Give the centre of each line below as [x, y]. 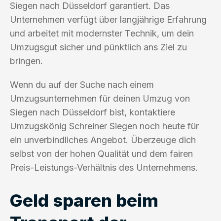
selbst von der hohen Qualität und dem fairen [101, 153]
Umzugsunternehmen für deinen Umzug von [100, 98]
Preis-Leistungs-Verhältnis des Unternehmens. [104, 167]
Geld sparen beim [84, 200]
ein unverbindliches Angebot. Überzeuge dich [103, 140]
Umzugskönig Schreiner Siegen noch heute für [104, 126]
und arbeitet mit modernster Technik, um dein [102, 33]
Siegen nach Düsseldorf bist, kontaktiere [92, 112]
